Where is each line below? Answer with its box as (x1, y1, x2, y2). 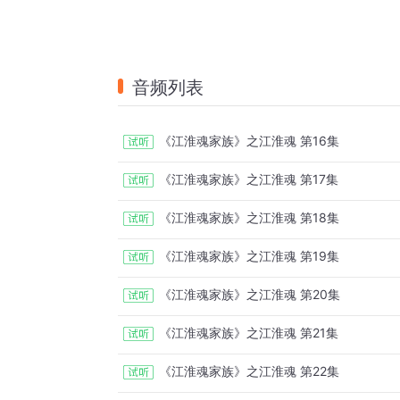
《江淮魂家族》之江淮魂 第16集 (159, 133, 339, 149)
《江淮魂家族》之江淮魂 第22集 (159, 363, 339, 379)
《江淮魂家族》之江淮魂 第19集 (159, 248, 339, 264)
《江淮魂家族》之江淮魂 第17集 (159, 171, 338, 187)
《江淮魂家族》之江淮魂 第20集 (159, 287, 340, 303)
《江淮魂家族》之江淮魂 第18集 (159, 210, 339, 226)
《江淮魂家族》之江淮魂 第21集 (159, 325, 338, 341)
